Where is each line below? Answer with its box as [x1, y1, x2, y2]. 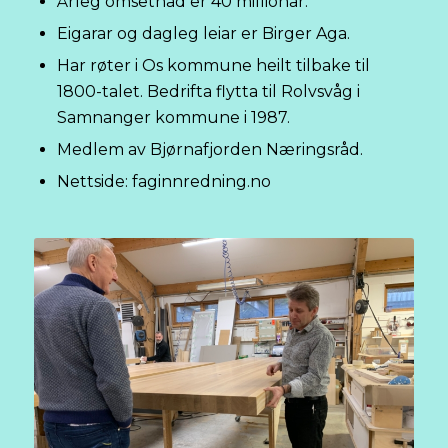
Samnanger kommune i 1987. [57, 107, 290, 127]
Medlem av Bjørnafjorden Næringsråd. [57, 139, 363, 159]
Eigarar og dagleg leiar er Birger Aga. [57, 23, 350, 43]
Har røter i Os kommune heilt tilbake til [57, 55, 370, 75]
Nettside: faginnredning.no [57, 171, 271, 191]
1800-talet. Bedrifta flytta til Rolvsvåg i [57, 81, 360, 101]
